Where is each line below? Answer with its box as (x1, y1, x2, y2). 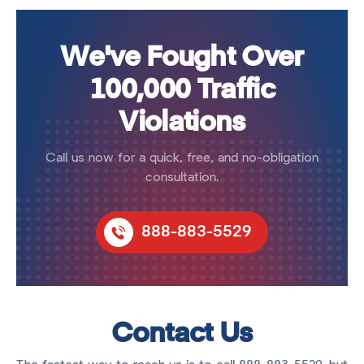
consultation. (145, 171, 219, 184)
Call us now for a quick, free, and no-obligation (45, 151, 318, 165)
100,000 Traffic (89, 77, 275, 106)
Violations (119, 110, 245, 138)
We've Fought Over (60, 45, 304, 73)
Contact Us (111, 321, 253, 349)
